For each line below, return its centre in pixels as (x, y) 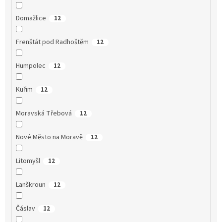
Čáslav (25, 208)
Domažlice (31, 18)
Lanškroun (30, 185)
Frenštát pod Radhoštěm (52, 42)
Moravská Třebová (44, 113)
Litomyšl (28, 161)
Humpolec (30, 66)
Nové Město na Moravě (49, 137)
